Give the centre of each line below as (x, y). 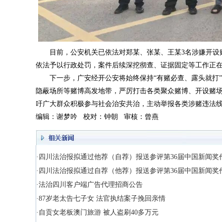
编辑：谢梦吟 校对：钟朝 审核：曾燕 (97, 116)
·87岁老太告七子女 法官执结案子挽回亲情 (101, 198)
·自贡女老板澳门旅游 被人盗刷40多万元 (97, 212)
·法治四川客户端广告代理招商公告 (89, 184)
